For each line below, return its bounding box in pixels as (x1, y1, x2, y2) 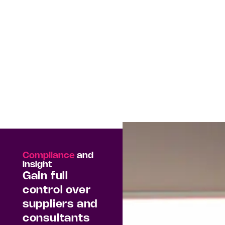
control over (22, 185, 91, 196)
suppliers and (22, 199, 98, 210)
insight (22, 161, 52, 169)
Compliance (22, 152, 77, 160)
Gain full (22, 171, 68, 182)
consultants (22, 213, 90, 224)
